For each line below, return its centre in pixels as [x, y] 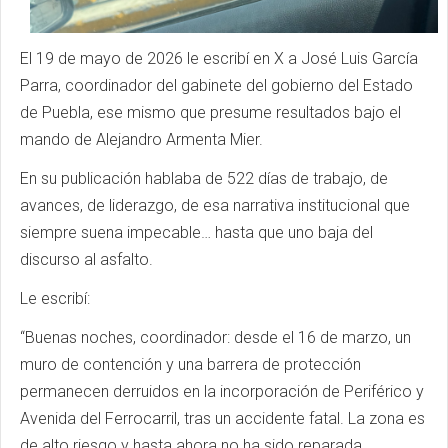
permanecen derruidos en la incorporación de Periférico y [222, 391]
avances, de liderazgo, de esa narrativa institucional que [215, 205]
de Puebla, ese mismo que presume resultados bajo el [210, 112]
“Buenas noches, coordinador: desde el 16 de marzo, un [215, 337]
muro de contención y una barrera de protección [190, 364]
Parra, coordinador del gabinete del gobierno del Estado [216, 85]
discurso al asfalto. [86, 259]
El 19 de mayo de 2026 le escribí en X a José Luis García [219, 58]
